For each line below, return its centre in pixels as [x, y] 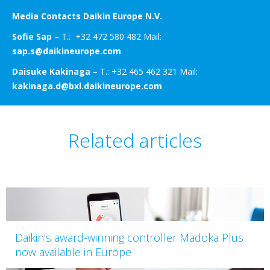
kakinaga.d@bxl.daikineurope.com [87, 86]
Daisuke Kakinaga [51, 71]
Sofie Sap [32, 36]
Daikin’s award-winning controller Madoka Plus [129, 237]
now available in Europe [73, 252]
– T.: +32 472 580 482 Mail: [107, 36]
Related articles [135, 140]
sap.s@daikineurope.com [67, 51]
